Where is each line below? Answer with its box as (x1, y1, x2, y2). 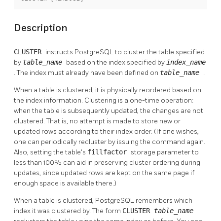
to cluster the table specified (115, 48, 205, 57)
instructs (45, 48, 74, 57)
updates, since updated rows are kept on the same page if (14, 169, 194, 178)
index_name (166, 58, 206, 67)
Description (14, 22, 68, 34)
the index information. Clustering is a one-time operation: (14, 96, 193, 105)
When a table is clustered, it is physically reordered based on (14, 86, 201, 95)
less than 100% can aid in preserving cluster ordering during (14, 158, 200, 167)
